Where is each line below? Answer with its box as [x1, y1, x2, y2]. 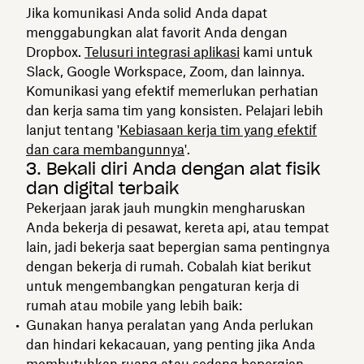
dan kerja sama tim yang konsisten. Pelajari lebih [26, 102, 323, 119]
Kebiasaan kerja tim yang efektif [119, 121, 317, 138]
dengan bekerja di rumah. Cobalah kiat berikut [26, 258, 311, 275]
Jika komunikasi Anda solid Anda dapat [26, 4, 267, 21]
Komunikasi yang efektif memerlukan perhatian [26, 82, 318, 99]
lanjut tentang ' [26, 121, 119, 138]
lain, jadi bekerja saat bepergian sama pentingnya [26, 238, 330, 255]
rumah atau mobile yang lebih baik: [26, 297, 242, 314]
